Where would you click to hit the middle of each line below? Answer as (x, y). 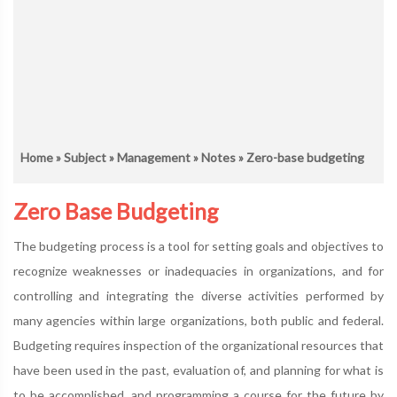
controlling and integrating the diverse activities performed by (198, 296)
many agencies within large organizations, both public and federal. (198, 320)
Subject (85, 157)
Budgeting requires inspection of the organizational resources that (198, 345)
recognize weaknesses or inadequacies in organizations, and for (198, 271)
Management (154, 157)
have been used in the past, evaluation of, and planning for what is (198, 370)
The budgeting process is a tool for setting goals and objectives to (198, 246)
